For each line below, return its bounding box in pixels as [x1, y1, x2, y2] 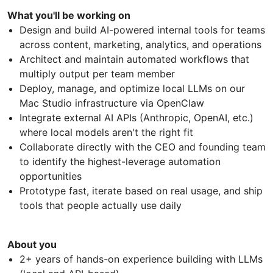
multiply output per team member [19, 67, 175, 80]
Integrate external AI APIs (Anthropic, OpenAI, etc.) [19, 111, 253, 124]
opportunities [19, 169, 82, 182]
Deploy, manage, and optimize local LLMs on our [19, 82, 245, 94]
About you [7, 238, 59, 250]
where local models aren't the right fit [19, 126, 193, 138]
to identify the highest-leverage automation [19, 155, 221, 168]
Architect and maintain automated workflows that [19, 52, 249, 65]
